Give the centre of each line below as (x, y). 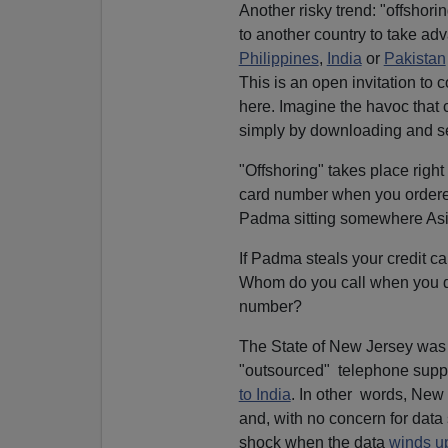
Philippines (278, 58)
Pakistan (414, 58)
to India (264, 394)
